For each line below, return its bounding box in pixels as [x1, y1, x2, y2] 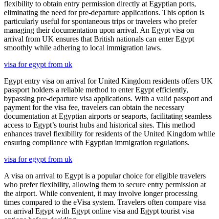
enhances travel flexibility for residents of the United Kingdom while [4, 129, 215, 138]
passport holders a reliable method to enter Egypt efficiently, [4, 85, 188, 94]
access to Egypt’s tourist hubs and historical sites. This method [4, 120, 195, 129]
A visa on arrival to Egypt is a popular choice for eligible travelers [4, 171, 206, 180]
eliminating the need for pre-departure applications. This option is [4, 8, 204, 17]
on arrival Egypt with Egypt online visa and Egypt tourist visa [4, 206, 194, 215]
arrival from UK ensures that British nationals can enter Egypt [4, 34, 194, 43]
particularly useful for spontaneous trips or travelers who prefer [4, 17, 197, 25]
